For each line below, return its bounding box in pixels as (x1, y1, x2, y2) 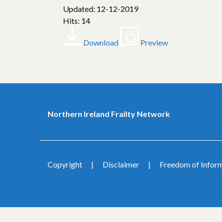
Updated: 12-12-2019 (63, 4, 138, 13)
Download (83, 38, 118, 47)
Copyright (47, 160, 82, 169)
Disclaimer (102, 160, 139, 169)
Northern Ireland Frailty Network (47, 109, 170, 118)
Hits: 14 (63, 16, 90, 25)
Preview (140, 38, 168, 47)
